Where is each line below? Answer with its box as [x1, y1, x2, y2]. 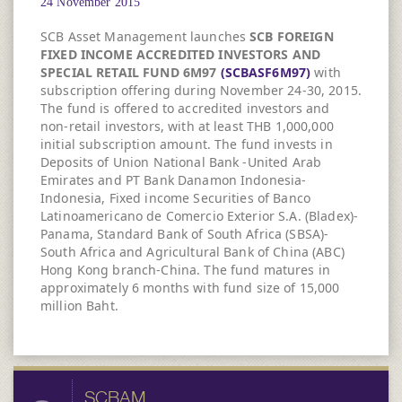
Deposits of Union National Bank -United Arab [40, 153, 322, 170]
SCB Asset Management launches [40, 28, 250, 45]
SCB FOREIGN [249, 28, 334, 45]
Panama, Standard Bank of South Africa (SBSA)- [40, 225, 329, 242]
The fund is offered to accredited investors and [40, 100, 330, 117]
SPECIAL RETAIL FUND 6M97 [40, 64, 221, 81]
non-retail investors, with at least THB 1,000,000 [40, 118, 334, 135]
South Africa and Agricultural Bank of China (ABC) [40, 243, 345, 260]
